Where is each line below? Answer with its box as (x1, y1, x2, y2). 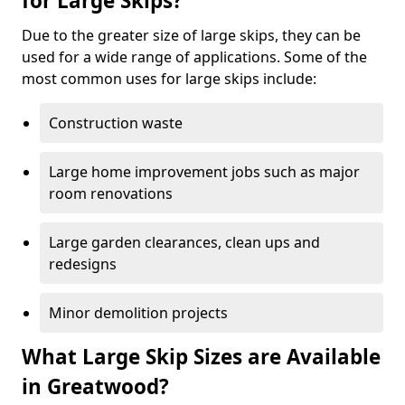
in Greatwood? (22, 372, 169, 400)
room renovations (49, 183, 173, 203)
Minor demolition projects (49, 302, 228, 323)
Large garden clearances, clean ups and (49, 231, 320, 252)
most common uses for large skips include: (22, 68, 316, 89)
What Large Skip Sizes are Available (22, 342, 381, 371)
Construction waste (49, 112, 183, 133)
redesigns (49, 253, 117, 274)
